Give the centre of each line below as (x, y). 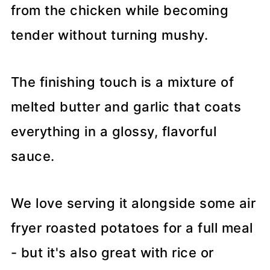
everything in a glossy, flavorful (114, 132)
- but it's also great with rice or (112, 253)
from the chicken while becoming (120, 11)
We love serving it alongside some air (133, 203)
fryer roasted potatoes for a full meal (132, 228)
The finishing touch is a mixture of (122, 82)
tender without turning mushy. (109, 35)
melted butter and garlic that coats (126, 107)
